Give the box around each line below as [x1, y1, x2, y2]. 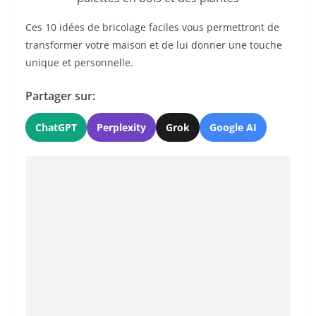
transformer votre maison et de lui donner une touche [25, 37, 282, 51]
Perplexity [97, 120, 146, 134]
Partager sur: [25, 87, 95, 104]
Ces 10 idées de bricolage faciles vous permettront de [25, 20, 279, 34]
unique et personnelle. [25, 55, 133, 69]
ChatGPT [35, 120, 77, 134]
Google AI [209, 120, 257, 134]
